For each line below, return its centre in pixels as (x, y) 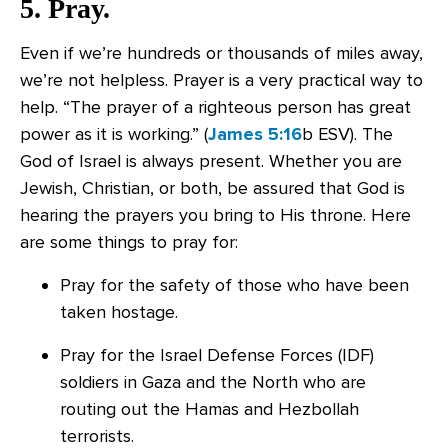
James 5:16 (255, 134)
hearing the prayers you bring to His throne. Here (215, 215)
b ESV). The (347, 134)
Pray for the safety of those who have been (234, 285)
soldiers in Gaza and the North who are (213, 382)
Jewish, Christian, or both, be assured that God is (212, 188)
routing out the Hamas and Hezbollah (209, 409)
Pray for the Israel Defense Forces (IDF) (217, 355)
